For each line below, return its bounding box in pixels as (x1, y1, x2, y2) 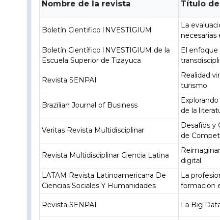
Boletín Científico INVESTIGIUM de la (42, 46, 170, 55)
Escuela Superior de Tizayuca (42, 56, 141, 65)
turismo (181, 81, 208, 90)
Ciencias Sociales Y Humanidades (42, 181, 156, 190)
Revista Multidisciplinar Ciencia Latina (42, 151, 169, 160)
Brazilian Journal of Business (42, 101, 138, 110)
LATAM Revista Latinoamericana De (42, 171, 166, 180)
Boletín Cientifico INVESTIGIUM (42, 26, 152, 34)
